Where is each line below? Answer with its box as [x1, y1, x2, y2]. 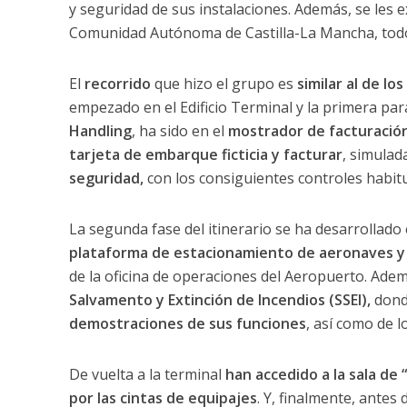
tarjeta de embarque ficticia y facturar [68, 144, 342, 164]
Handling [68, 120, 132, 141]
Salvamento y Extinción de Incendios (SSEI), [68, 289, 371, 310]
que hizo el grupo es [150, 73, 297, 94]
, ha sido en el [131, 120, 228, 141]
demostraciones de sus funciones [68, 313, 306, 333]
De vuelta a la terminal [68, 363, 225, 384]
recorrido [84, 73, 151, 94]
